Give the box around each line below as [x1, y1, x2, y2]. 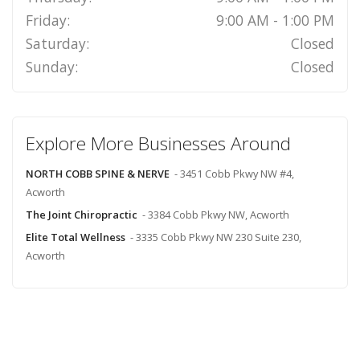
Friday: [25, 10, 70, 31]
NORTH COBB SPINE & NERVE [25, 166, 170, 182]
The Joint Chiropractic [25, 207, 137, 223]
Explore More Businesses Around [25, 131, 291, 157]
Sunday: [25, 57, 78, 77]
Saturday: [25, 34, 89, 54]
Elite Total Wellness [25, 230, 125, 245]
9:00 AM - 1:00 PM [216, 10, 335, 31]
